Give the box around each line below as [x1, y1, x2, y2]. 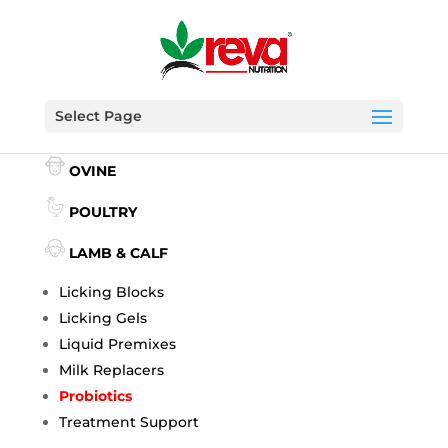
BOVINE [68, 121, 127, 139]
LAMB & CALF [68, 244, 168, 262]
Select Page [54, 107, 142, 125]
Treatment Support [58, 413, 199, 431]
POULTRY [68, 203, 137, 221]
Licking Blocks [58, 283, 164, 301]
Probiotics [58, 387, 132, 405]
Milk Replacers [58, 361, 164, 379]
